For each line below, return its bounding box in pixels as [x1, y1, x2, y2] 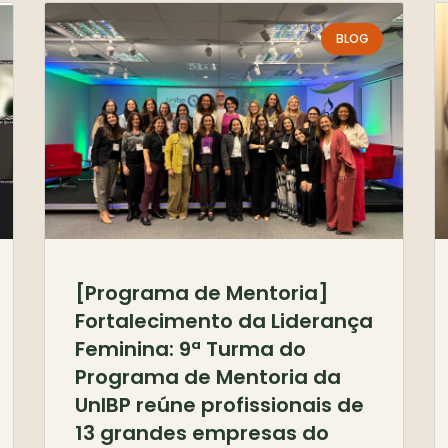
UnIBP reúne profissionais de [75, 391, 364, 420]
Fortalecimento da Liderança [75, 307, 373, 336]
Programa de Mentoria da [75, 363, 341, 392]
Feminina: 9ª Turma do [75, 335, 306, 364]
